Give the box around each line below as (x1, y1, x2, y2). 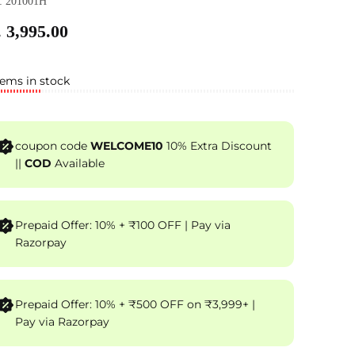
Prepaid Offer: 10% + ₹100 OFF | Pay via (15, 218, 185, 233)
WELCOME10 (90, 139, 163, 154)
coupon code (15, 139, 90, 154)
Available (52, 156, 105, 171)
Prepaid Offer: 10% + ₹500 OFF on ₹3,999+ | (15, 297, 255, 312)
